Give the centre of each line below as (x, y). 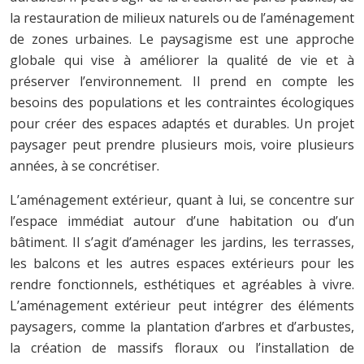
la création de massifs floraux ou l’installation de (182, 347)
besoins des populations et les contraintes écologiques (182, 102)
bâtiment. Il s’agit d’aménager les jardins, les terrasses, (182, 242)
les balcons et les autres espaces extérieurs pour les (182, 263)
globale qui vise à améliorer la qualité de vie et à (182, 60)
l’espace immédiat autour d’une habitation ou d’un (182, 221)
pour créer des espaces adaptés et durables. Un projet (182, 123)
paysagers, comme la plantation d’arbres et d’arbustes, (182, 326)
